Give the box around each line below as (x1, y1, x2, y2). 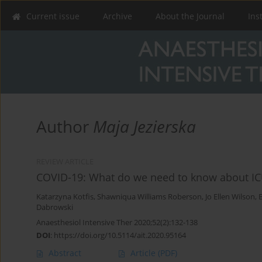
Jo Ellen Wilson (205, 192, 255, 202)
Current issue (26, 11, 80, 22)
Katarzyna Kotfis (36, 192, 94, 202)
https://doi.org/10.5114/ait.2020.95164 (54, 230, 186, 241)
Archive (103, 11, 132, 22)
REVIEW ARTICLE (36, 157, 94, 167)
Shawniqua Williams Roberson (97, 192, 202, 202)
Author (36, 115, 93, 138)
